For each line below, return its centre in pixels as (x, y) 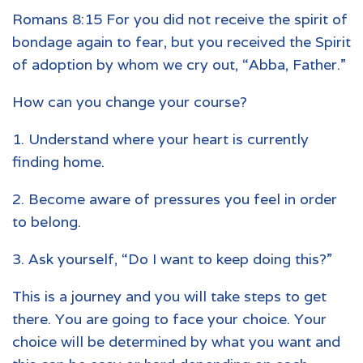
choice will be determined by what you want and (176, 341)
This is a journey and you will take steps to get (169, 296)
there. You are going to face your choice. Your (169, 318)
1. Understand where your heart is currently (160, 139)
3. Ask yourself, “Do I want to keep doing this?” (172, 258)
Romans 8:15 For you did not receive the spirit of (180, 19)
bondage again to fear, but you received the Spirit (181, 41)
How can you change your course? (130, 101)
